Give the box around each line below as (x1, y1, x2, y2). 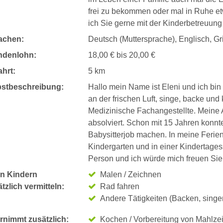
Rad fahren (100, 182, 139, 191)
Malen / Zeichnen (100, 170, 161, 179)
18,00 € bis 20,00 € (88, 51, 155, 59)
